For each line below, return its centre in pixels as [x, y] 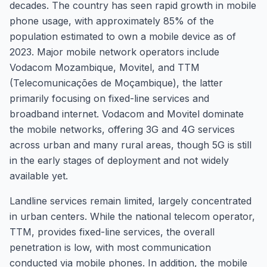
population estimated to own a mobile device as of [123, 36]
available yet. [39, 176]
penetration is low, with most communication [110, 247]
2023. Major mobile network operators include [114, 52]
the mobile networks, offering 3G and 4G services [122, 129]
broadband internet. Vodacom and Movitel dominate [127, 114]
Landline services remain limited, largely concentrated [131, 201]
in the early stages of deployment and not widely [119, 160]
